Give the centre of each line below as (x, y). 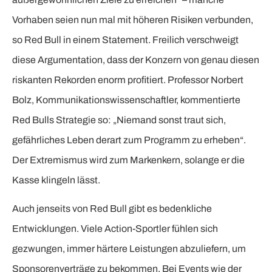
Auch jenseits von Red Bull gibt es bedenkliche (112, 209)
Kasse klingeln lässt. (56, 180)
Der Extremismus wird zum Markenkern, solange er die (128, 160)
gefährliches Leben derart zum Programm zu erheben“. (129, 140)
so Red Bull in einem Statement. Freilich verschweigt (125, 40)
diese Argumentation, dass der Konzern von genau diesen (136, 60)
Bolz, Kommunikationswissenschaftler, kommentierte (126, 100)
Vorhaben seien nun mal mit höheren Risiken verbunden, (133, 20)
